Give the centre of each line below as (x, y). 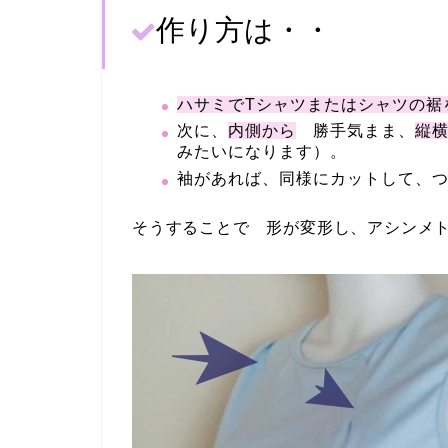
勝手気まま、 (355, 131)
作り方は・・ (244, 30)
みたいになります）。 (279, 152)
